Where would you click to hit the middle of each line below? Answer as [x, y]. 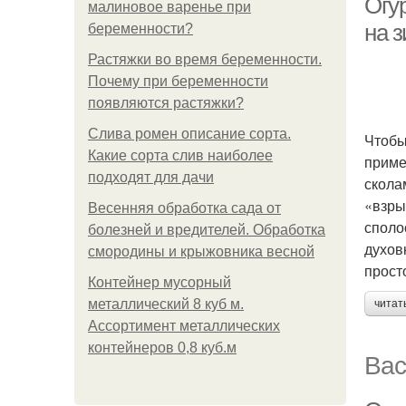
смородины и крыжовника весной [201, 251]
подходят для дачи [151, 177]
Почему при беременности [178, 81]
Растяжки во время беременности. [205, 59]
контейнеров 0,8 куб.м [162, 348]
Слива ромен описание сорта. [189, 134]
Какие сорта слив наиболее [180, 155]
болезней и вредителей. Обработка [207, 230]
